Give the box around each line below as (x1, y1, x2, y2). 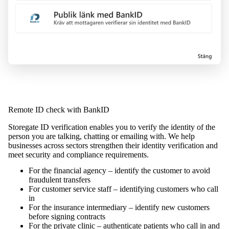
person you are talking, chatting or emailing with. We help (8, 132, 195, 141)
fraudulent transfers (29, 175, 90, 185)
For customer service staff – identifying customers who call (29, 185, 218, 194)
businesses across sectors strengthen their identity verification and (8, 141, 218, 150)
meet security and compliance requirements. (8, 150, 149, 159)
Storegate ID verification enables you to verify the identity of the (8, 123, 215, 132)
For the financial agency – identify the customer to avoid (29, 166, 210, 175)
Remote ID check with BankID (8, 105, 109, 114)
